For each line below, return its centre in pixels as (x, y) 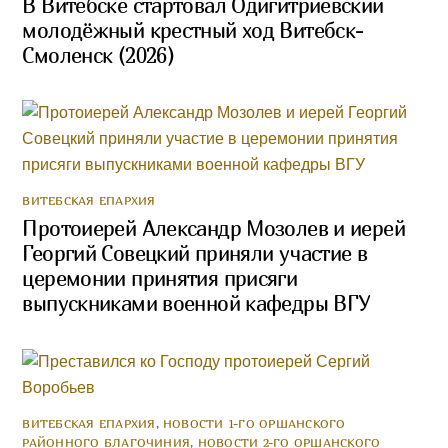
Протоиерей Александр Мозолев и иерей (213, 229)
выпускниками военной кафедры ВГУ (196, 304)
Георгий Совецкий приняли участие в (195, 254)
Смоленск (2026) (98, 55)
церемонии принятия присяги (160, 279)
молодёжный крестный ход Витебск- (193, 30)
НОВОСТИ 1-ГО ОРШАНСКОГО (254, 423)
